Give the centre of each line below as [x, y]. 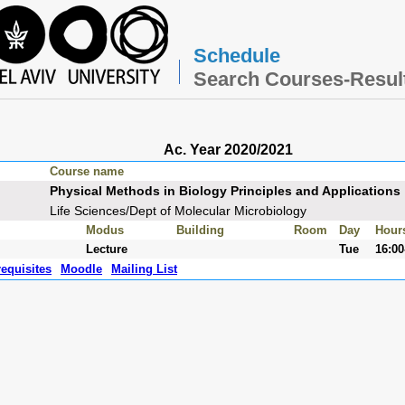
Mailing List [144, 269]
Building [200, 230]
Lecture [107, 249]
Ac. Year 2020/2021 [228, 150]
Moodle [81, 269]
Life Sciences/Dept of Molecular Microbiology [178, 211]
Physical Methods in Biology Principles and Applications [225, 191]
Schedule [236, 56]
